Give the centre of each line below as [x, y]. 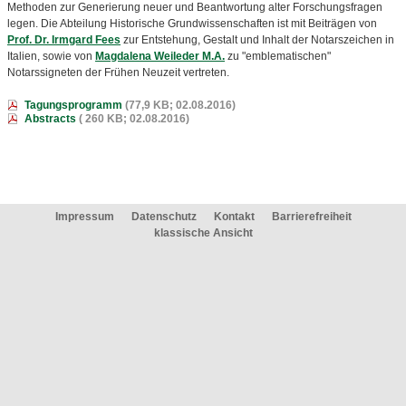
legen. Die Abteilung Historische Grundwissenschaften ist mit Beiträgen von [192, 24]
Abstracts [50, 119]
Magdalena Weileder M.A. [160, 56]
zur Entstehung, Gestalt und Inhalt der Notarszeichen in [257, 40]
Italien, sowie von [51, 56]
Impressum [84, 217]
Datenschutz [164, 217]
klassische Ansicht [203, 233]
